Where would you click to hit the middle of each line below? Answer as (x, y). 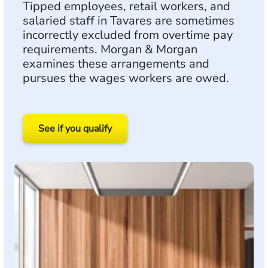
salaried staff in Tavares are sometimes (129, 21)
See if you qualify (75, 129)
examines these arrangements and (116, 64)
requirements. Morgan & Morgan (110, 49)
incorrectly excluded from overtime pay (128, 35)
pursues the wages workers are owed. (126, 78)
